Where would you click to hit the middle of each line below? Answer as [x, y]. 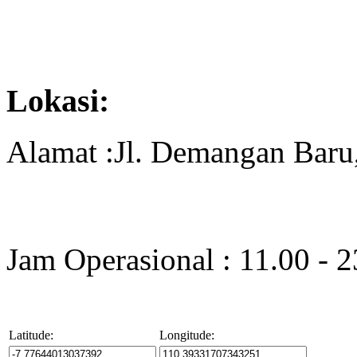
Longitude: [187, 335]
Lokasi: [58, 100]
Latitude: [31, 335]
